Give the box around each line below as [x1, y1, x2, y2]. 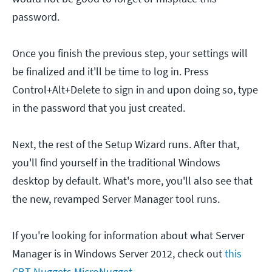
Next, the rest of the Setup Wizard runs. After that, [12, 137, 239, 151]
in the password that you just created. [12, 100, 185, 115]
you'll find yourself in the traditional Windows [12, 155, 220, 169]
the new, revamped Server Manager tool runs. [12, 191, 220, 206]
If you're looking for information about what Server [12, 228, 245, 242]
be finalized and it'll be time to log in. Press [12, 64, 209, 78]
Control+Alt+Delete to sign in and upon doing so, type [12, 82, 258, 97]
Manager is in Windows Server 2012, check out [12, 246, 225, 260]
